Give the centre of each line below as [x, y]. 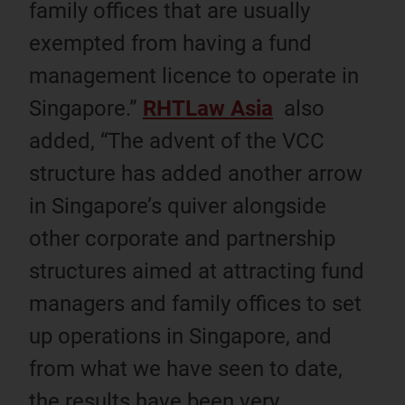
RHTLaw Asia [208, 108]
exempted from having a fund [170, 43]
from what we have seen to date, [186, 368]
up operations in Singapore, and [180, 336]
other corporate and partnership [182, 238]
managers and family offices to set [195, 303]
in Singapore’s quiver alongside [178, 206]
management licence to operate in [194, 75]
